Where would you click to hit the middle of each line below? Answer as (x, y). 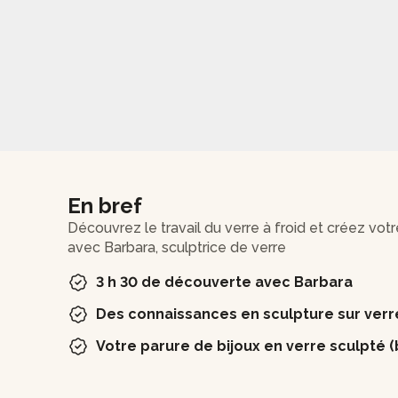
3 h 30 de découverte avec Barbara (224, 282)
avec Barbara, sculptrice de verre (177, 247)
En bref (105, 205)
